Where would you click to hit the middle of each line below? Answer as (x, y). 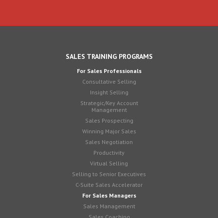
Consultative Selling (109, 81)
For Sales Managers (109, 195)
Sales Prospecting (109, 120)
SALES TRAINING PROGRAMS (109, 56)
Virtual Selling (109, 163)
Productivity (109, 152)
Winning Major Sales (109, 131)
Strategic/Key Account (109, 103)
